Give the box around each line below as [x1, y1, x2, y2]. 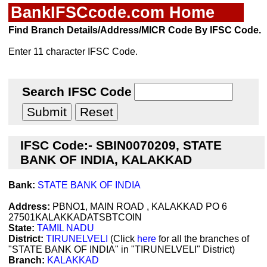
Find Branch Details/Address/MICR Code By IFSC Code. [8, 25, 261, 35]
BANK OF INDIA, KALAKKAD [20, 153, 192, 166]
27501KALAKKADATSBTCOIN [8, 212, 142, 222]
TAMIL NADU [37, 223, 94, 233]
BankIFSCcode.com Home [11, 3, 215, 21]
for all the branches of [156, 234, 249, 244]
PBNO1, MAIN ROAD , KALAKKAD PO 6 [50, 201, 227, 212]
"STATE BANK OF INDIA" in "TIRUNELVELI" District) [8, 244, 235, 254]
